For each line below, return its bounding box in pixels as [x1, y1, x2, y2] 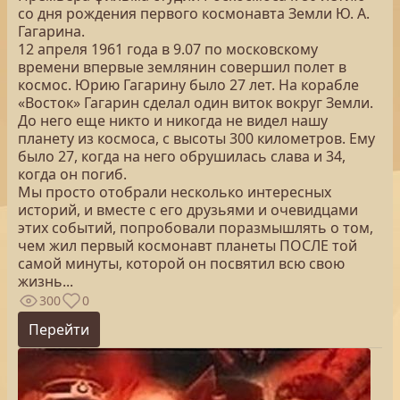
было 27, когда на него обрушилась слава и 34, [18, 146, 346, 166]
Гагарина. [18, 21, 85, 41]
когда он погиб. [18, 164, 127, 184]
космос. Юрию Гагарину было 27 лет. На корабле [18, 75, 359, 95]
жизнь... [18, 271, 73, 291]
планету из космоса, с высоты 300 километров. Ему [18, 129, 375, 148]
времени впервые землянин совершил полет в [18, 57, 346, 77]
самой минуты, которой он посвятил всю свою [18, 254, 345, 273]
